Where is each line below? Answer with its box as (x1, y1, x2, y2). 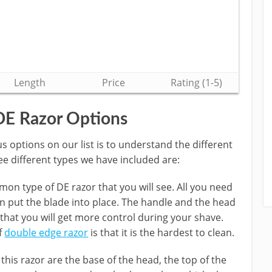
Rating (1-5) (171, 76, 222, 89)
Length (14, 76, 46, 89)
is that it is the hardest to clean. (88, 226, 235, 239)
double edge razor (4, 226, 89, 239)
